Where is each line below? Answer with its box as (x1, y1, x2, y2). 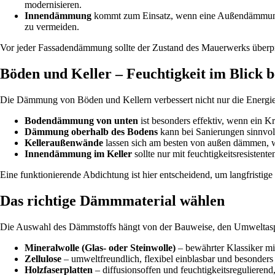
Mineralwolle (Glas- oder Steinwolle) (25, 242, 176, 253)
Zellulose (25, 253, 61, 264)
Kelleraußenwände (25, 137, 103, 149)
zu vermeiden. (25, 21, 79, 33)
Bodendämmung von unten (25, 115, 138, 126)
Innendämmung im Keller (25, 149, 132, 160)
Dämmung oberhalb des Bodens (25, 126, 158, 137)
